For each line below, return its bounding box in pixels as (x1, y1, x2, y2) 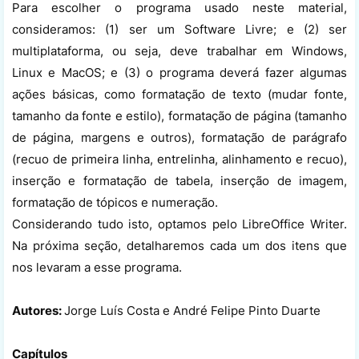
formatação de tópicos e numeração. (12, 194, 221, 210)
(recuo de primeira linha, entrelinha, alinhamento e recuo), (12, 151, 347, 167)
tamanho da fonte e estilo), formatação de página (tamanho (12, 107, 347, 123)
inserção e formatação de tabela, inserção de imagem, (12, 172, 347, 188)
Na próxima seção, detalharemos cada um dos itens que (12, 237, 347, 253)
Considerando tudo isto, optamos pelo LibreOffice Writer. (12, 216, 347, 232)
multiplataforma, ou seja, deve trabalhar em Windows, (12, 42, 347, 58)
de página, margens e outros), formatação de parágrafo (12, 129, 347, 145)
